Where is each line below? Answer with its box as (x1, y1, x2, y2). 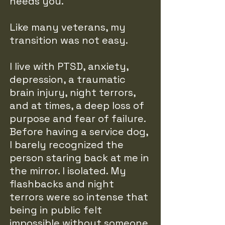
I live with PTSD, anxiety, (10, 60, 129, 73)
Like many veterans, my (10, 21, 126, 34)
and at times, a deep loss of (10, 99, 144, 112)
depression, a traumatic (10, 73, 126, 86)
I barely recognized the (10, 138, 124, 151)
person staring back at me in (10, 151, 149, 164)
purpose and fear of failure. (10, 112, 146, 125)
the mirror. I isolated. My (10, 164, 126, 177)
